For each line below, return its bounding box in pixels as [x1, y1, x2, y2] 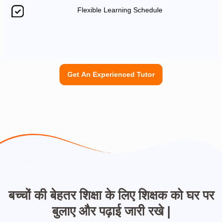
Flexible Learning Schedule [77, 6, 165, 14]
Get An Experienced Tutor [67, 70, 155, 78]
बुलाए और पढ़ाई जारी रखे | [52, 204, 170, 218]
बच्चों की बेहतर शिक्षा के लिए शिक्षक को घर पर [8, 188, 214, 202]
